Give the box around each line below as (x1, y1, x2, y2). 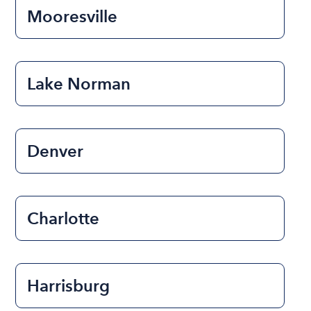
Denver (27, 141, 84, 162)
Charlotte (27, 208, 100, 229)
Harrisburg (27, 276, 110, 296)
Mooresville (27, 6, 118, 27)
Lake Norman (27, 74, 131, 94)
